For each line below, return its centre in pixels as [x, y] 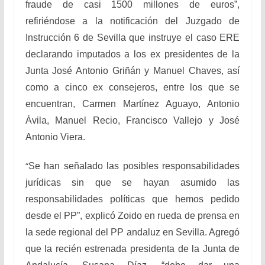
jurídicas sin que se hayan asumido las [132, 182]
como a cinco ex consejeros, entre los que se [132, 87]
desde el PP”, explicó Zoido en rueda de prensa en [132, 216]
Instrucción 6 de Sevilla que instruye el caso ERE [132, 38]
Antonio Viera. [55, 137]
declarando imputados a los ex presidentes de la [132, 54]
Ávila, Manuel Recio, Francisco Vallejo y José [132, 120]
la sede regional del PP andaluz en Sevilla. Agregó [132, 232]
